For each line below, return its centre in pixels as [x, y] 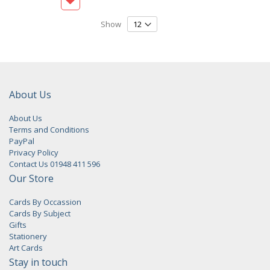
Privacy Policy [34, 152]
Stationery [28, 236]
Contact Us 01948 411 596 [55, 164]
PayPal [22, 141]
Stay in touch [38, 262]
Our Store [31, 178]
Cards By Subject [40, 213]
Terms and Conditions [49, 130]
